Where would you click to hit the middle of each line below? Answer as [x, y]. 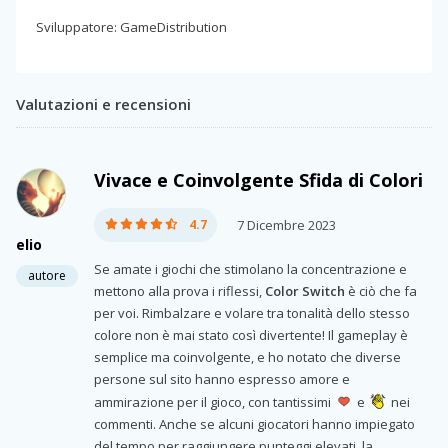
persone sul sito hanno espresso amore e [222, 378]
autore [47, 275]
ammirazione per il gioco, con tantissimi [214, 401]
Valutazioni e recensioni [103, 103]
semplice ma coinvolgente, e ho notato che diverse [247, 356]
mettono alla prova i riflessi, [179, 290]
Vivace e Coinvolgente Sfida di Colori [258, 179]
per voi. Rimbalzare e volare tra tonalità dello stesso [252, 312]
